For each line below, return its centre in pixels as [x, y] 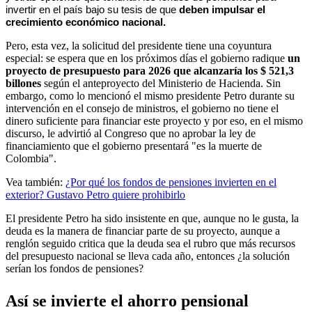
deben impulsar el [221, 9]
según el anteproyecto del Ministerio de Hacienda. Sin [162, 83]
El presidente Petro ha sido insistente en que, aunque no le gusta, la [152, 218]
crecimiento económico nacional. [86, 22]
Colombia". [31, 158]
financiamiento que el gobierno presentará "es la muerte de [134, 146]
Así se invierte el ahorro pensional [127, 301]
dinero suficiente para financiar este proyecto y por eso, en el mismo [154, 120]
